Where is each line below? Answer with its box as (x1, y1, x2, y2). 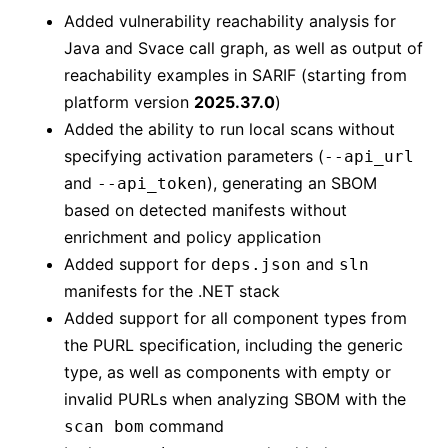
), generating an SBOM (207, 173, 377, 194)
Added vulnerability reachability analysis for (64, 11, 396, 32)
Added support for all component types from (64, 308, 407, 329)
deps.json (211, 255, 301, 275)
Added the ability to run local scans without (64, 119, 395, 140)
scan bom (64, 417, 144, 437)
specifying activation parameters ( (64, 146, 324, 167)
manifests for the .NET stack (64, 281, 280, 302)
